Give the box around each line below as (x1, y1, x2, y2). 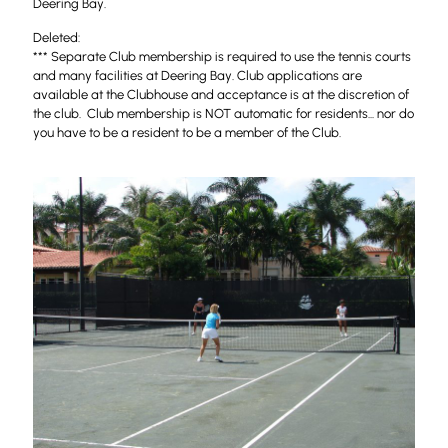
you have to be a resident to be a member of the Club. (33, 125, 341, 140)
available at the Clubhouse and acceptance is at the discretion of (33, 87, 409, 102)
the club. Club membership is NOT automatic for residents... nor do (33, 106, 414, 121)
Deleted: (33, 30, 80, 45)
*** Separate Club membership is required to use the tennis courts (33, 49, 411, 64)
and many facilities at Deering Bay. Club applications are (33, 68, 362, 83)
